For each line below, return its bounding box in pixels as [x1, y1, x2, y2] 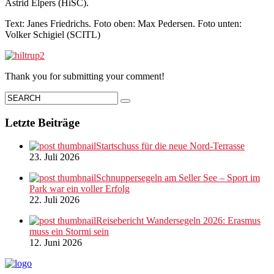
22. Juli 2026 [29, 194, 80, 206]
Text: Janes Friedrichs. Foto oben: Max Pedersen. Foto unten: [5, 18, 242, 29]
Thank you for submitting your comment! [5, 70, 165, 81]
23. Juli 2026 [29, 152, 80, 163]
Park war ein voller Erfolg [29, 183, 130, 194]
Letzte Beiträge [5, 116, 80, 129]
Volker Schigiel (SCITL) [5, 29, 100, 40]
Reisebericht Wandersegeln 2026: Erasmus [96, 215, 261, 226]
